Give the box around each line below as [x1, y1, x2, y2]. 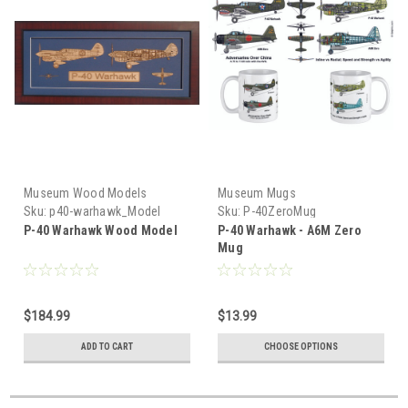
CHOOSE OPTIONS [264, 341, 338, 352]
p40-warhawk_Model [49, 203, 161, 219]
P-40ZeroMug [243, 203, 316, 219]
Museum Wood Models [24, 185, 148, 200]
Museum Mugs [218, 185, 296, 200]
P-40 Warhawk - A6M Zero [218, 222, 362, 238]
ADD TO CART [81, 341, 133, 352]
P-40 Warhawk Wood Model [24, 222, 178, 238]
